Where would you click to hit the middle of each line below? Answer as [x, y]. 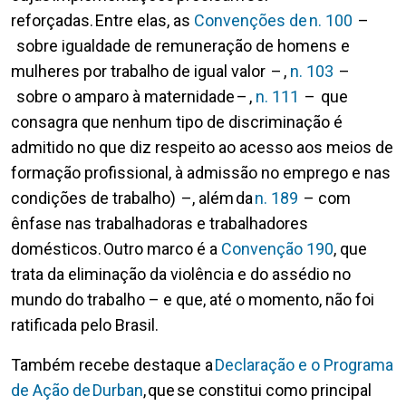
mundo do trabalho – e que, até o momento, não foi [193, 300]
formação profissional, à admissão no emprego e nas [201, 173]
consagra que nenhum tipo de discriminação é [177, 122]
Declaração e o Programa [304, 365]
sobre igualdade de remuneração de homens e [180, 46]
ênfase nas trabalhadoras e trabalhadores [159, 224]
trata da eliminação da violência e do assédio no [181, 275]
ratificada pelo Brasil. [86, 325]
